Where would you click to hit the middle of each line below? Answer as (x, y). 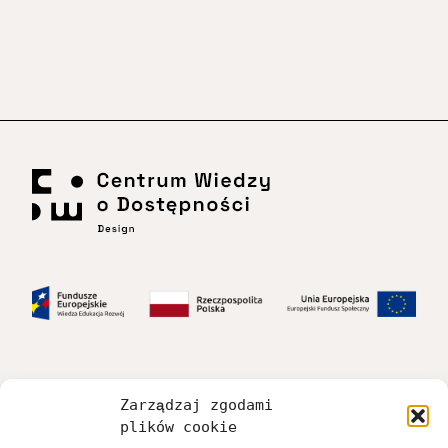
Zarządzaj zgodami (196, 405)
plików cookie (178, 427)
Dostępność (78, 419)
